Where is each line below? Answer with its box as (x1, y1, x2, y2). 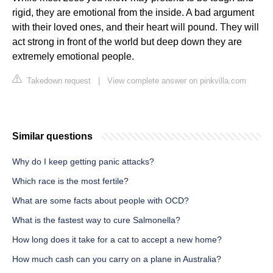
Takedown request (24, 76, 91, 86)
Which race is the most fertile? (12, 176, 129, 186)
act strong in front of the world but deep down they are (12, 37, 242, 48)
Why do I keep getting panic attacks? (12, 157, 154, 167)
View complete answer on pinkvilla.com (107, 76, 246, 86)
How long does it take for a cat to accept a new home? (12, 235, 222, 245)
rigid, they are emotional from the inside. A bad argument (12, 7, 254, 18)
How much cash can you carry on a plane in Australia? (12, 254, 221, 264)
